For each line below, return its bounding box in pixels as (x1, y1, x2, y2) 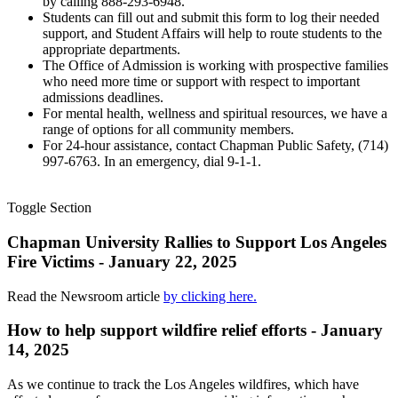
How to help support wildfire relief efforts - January (7, 321, 383, 340)
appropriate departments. (43, 42, 180, 58)
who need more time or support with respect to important (43, 74, 360, 90)
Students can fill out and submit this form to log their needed (43, 10, 379, 26)
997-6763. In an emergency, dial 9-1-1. (43, 154, 261, 170)
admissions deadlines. (43, 90, 163, 106)
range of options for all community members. (43, 122, 294, 138)
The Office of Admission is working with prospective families (43, 58, 388, 74)
